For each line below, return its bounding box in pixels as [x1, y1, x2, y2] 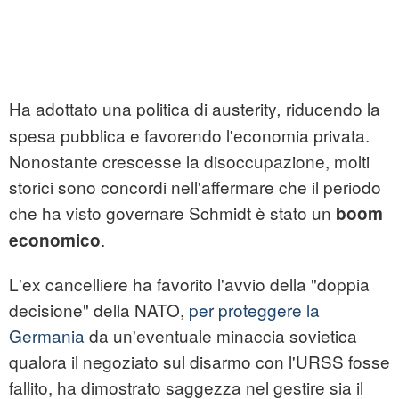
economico [9, 228, 101, 253]
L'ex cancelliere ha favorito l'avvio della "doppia [9, 272, 370, 297]
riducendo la [281, 96, 380, 121]
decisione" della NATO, [9, 297, 184, 322]
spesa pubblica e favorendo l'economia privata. [9, 123, 370, 148]
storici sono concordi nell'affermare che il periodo [9, 175, 381, 199]
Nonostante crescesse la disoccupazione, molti [9, 149, 370, 174]
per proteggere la [184, 297, 320, 322]
